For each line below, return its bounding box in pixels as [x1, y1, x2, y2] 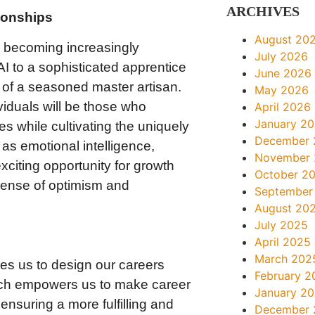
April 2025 [255, 235, 311, 249]
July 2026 [255, 49, 309, 63]
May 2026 [255, 83, 309, 97]
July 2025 [255, 218, 309, 232]
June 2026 [255, 66, 312, 80]
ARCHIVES [226, 4, 300, 19]
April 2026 [255, 100, 311, 114]
